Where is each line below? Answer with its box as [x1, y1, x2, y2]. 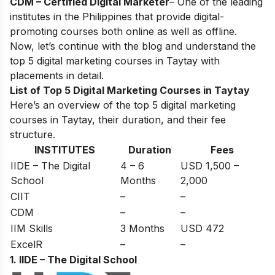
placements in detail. [10, 69, 104, 82]
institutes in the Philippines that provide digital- [10, 10, 224, 23]
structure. [10, 128, 55, 141]
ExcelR [10, 238, 42, 251]
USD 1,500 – [180, 160, 239, 172]
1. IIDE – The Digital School [10, 254, 137, 266]
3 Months [120, 222, 165, 235]
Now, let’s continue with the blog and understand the [10, 40, 256, 53]
